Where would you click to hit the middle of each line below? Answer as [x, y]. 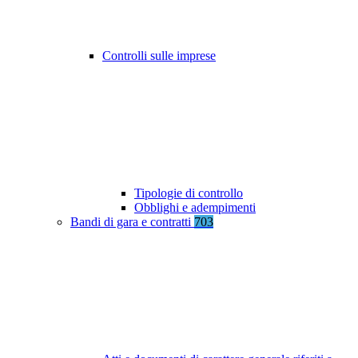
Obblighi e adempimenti [195, 208]
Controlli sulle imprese [159, 56]
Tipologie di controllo [189, 193]
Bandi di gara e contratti [132, 222]
